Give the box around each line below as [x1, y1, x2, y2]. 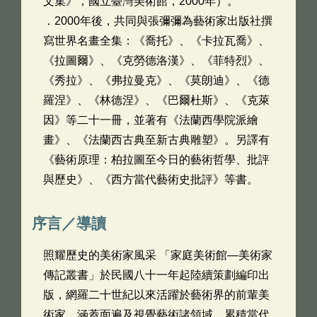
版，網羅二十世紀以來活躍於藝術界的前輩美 [43, 289, 270, 301]
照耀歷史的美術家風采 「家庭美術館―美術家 [43, 249, 272, 261]
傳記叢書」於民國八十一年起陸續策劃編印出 [43, 269, 270, 281]
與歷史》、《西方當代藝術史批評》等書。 [43, 173, 258, 185]
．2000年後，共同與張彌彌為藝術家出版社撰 [43, 15, 272, 27]
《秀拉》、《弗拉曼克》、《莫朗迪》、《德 [43, 74, 270, 86]
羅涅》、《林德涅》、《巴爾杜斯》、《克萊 [43, 94, 270, 106]
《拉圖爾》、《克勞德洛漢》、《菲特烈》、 [43, 54, 270, 67]
